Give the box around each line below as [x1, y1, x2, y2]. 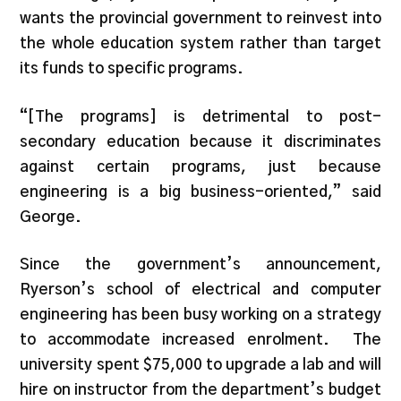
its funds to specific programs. [20, 61, 244, 77]
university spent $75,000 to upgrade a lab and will [20, 357, 381, 373]
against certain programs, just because [20, 158, 381, 175]
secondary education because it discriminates [20, 133, 381, 149]
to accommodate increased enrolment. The [20, 332, 381, 348]
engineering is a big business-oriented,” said [20, 183, 381, 200]
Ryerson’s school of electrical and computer [20, 282, 381, 298]
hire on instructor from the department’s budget [20, 382, 381, 398]
